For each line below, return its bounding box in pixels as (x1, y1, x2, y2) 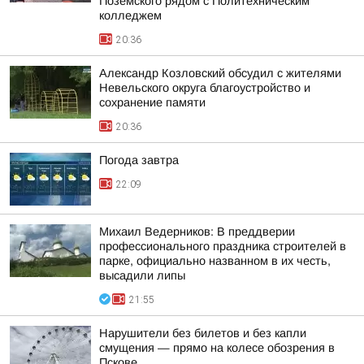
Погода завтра (99, 154, 179, 167)
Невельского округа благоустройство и (99, 81, 310, 94)
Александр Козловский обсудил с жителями (99, 67, 341, 80)
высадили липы (99, 269, 185, 282)
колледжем (99, 9, 162, 22)
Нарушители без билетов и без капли (99, 327, 306, 340)
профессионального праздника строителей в (99, 240, 346, 253)
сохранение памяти (99, 96, 206, 109)
